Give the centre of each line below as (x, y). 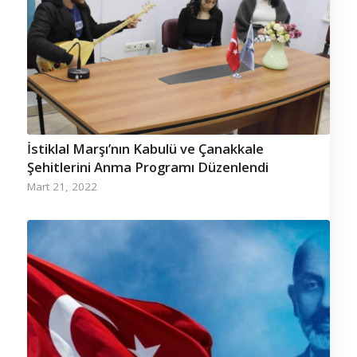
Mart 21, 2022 (62, 186)
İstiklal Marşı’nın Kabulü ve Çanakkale (145, 148)
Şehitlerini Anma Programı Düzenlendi (147, 167)
